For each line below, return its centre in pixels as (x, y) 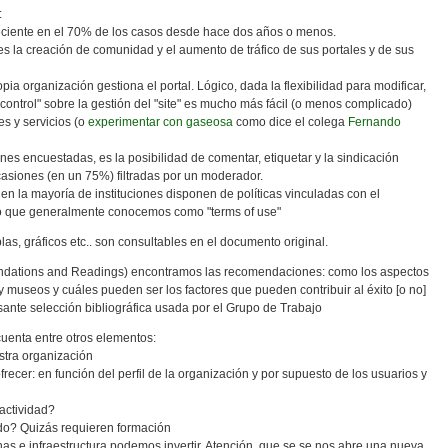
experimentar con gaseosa (162, 122)
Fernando (374, 122)
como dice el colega (292, 122)
